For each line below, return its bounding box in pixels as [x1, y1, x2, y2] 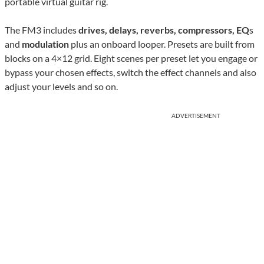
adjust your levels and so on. [5, 81, 118, 93]
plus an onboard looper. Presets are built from [69, 38, 255, 50]
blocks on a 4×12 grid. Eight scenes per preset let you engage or [5, 52, 258, 64]
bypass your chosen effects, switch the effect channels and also [5, 67, 256, 78]
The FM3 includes [5, 24, 77, 36]
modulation [22, 38, 69, 50]
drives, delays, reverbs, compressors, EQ [77, 24, 249, 36]
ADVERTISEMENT [171, 112, 220, 120]
